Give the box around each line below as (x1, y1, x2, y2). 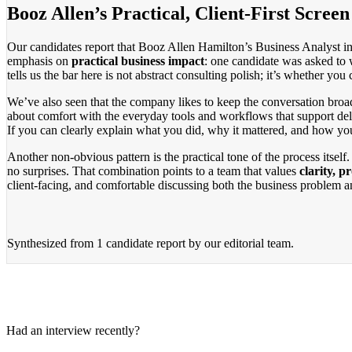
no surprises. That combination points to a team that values (7, 163, 299, 178)
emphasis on (7, 53, 71, 68)
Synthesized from (7, 236, 97, 250)
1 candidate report (97, 236, 185, 250)
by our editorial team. (185, 236, 294, 250)
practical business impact (71, 53, 204, 68)
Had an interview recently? (6, 323, 140, 337)
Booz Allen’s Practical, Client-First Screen (7, 2, 350, 24)
